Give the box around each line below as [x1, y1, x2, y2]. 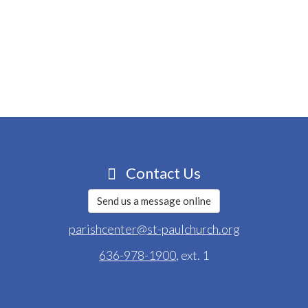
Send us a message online [97, 194, 211, 207]
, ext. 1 [176, 247, 209, 263]
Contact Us [123, 164, 201, 183]
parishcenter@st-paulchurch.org [68, 221, 240, 237]
